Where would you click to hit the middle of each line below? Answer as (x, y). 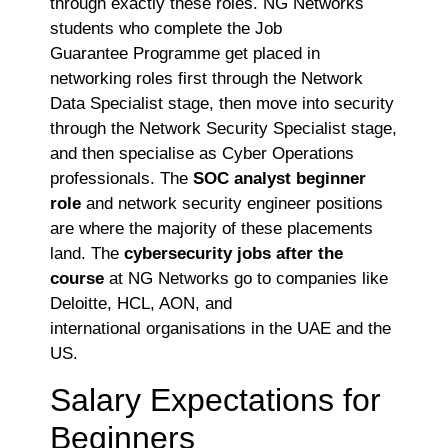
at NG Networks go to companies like (246, 279)
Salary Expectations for (215, 399)
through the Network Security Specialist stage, (223, 129)
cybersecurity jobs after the (231, 254)
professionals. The (121, 179)
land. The (84, 254)
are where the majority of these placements (211, 229)
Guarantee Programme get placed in (185, 54)
